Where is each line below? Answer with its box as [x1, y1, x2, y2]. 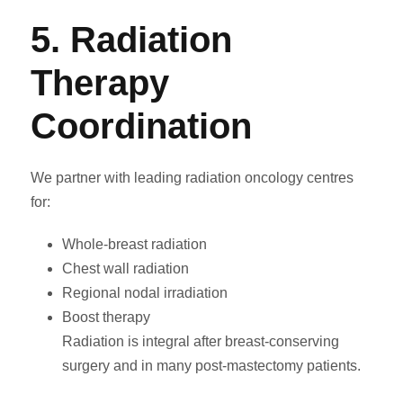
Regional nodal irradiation [62, 285, 228, 301]
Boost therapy [62, 309, 150, 326]
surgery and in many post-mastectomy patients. [62, 358, 361, 374]
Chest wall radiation [62, 261, 189, 277]
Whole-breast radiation [62, 237, 207, 253]
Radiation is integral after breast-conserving [62, 334, 339, 350]
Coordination [31, 106, 252, 147]
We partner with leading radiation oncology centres [31, 170, 354, 186]
